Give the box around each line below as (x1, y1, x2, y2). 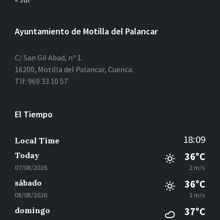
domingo (15, 205, 50, 215)
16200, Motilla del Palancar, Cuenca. (15, 64, 134, 74)
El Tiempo (15, 108, 53, 120)
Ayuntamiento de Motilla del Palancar (15, 25, 158, 37)
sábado (15, 177, 42, 188)
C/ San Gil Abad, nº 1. (15, 52, 82, 62)
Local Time (15, 135, 59, 145)
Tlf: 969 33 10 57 (15, 76, 68, 86)
